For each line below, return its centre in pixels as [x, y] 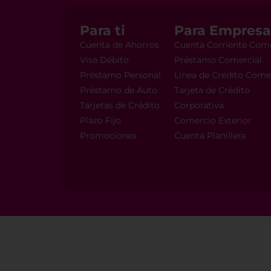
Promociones [108, 136]
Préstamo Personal [120, 75]
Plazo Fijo [100, 121]
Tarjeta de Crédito [212, 90]
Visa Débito [104, 60]
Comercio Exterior [213, 121]
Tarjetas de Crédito [120, 106]
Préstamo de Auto [119, 90]
